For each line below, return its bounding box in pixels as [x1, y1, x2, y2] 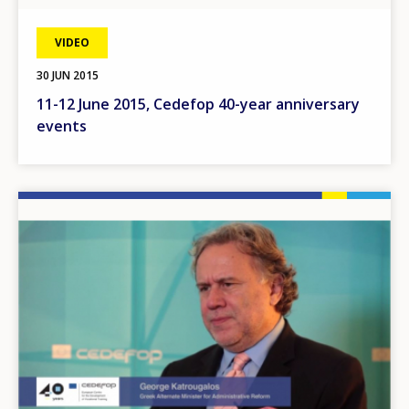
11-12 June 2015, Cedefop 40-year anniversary [37, 94, 360, 115]
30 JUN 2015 [37, 68, 99, 84]
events [37, 116, 87, 137]
